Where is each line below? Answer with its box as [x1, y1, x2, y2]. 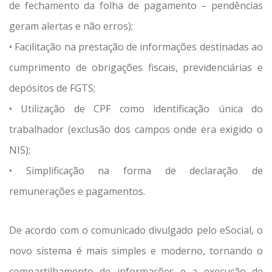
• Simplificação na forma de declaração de [9, 164, 263, 178]
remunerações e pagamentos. [9, 185, 145, 199]
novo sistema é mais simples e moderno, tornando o [9, 244, 263, 258]
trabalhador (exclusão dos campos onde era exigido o [9, 123, 263, 137]
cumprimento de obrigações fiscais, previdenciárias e [9, 61, 263, 75]
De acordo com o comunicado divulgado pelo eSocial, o [9, 223, 263, 237]
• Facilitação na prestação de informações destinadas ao [9, 40, 263, 54]
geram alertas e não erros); [9, 19, 133, 33]
